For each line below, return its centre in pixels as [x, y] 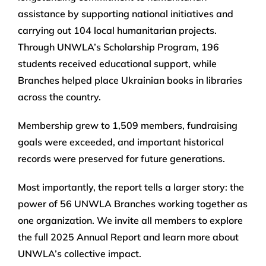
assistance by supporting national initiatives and [126, 14]
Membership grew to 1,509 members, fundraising [128, 126]
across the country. [59, 97]
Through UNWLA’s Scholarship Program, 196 [118, 47]
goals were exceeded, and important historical [121, 142]
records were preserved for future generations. [121, 159]
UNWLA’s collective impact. [81, 254]
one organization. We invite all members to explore [130, 221]
